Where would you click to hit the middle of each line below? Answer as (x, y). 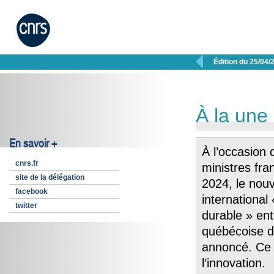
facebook (31, 191)
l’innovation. (234, 263)
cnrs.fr (27, 163)
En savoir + (33, 144)
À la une (232, 116)
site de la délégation (50, 177)
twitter (26, 206)
